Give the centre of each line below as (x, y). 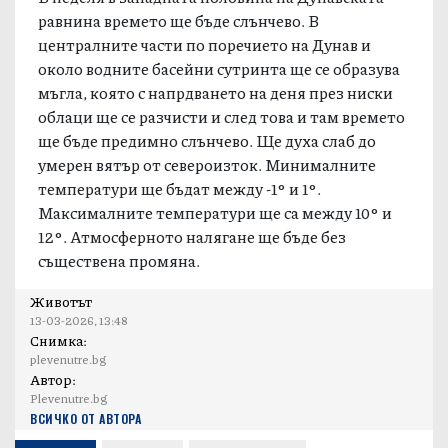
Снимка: (58, 339)
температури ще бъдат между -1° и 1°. (180, 188)
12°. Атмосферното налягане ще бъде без (192, 236)
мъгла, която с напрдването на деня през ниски (216, 92)
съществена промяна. (119, 260)
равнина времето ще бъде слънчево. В (179, 20)
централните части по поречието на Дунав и (205, 44)
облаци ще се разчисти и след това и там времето (222, 116)
